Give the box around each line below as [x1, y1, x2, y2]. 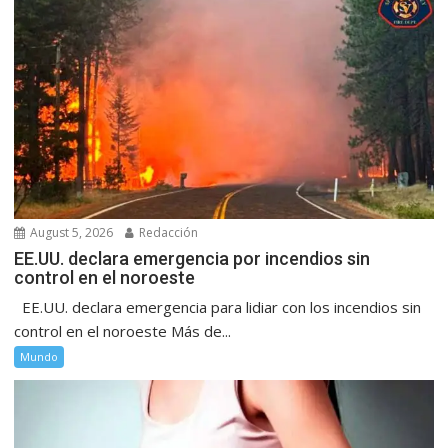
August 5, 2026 [27, 223, 114, 241]
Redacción [136, 223, 199, 241]
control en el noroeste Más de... [14, 320, 232, 341]
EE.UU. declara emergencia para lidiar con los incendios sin [14, 296, 422, 317]
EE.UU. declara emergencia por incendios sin [14, 247, 371, 269]
